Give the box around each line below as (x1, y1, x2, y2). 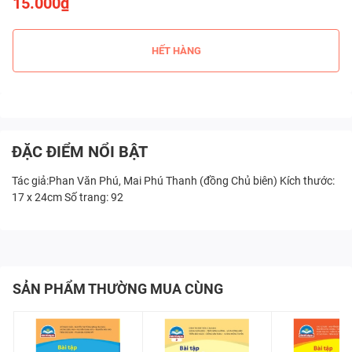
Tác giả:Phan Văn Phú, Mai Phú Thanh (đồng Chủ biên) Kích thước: (12, 174, 335, 188)
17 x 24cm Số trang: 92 (12, 191, 123, 204)
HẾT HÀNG (151, 44, 201, 57)
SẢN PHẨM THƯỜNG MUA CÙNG (13, 280, 223, 298)
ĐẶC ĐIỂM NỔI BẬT (12, 142, 148, 162)
